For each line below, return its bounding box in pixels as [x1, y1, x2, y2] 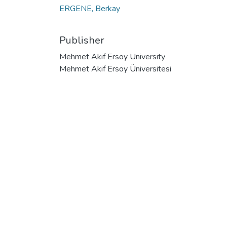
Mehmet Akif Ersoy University [59, 51, 165, 62]
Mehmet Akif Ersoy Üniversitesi [59, 63, 171, 74]
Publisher [59, 33, 104, 47]
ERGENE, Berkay [59, 3, 120, 14]
